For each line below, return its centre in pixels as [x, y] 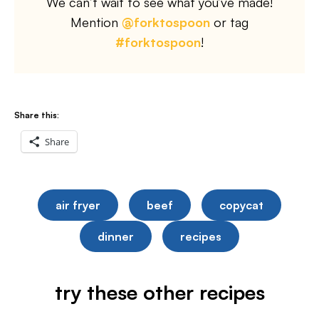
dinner [116, 236]
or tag [229, 22]
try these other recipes [159, 292]
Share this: [37, 115]
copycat [241, 205]
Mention [96, 22]
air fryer [78, 205]
